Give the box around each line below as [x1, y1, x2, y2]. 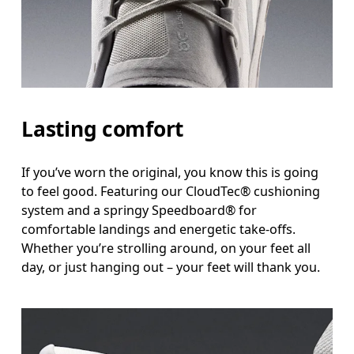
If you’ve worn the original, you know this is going [21, 164, 319, 182]
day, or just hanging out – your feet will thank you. [21, 258, 321, 277]
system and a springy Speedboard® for [21, 201, 258, 220]
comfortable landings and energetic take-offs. [21, 220, 296, 239]
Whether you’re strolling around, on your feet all [21, 239, 311, 258]
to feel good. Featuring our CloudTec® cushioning [21, 183, 321, 201]
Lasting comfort [21, 114, 184, 143]
